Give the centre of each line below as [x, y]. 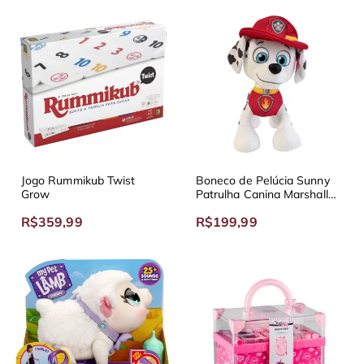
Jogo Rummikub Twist [78, 180]
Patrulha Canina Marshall [262, 194]
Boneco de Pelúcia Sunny [263, 180]
